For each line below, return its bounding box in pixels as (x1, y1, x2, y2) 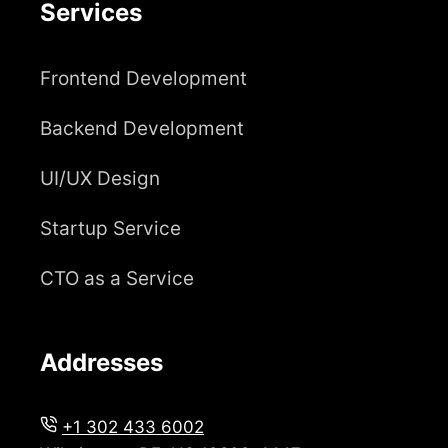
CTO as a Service (40, 267, 194, 290)
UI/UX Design (40, 167, 160, 190)
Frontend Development (40, 67, 247, 90)
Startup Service (40, 217, 181, 240)
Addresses (40, 348, 163, 377)
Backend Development (40, 117, 244, 140)
